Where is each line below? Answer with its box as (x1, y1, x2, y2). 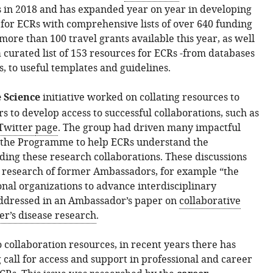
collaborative (179, 194, 241, 208)
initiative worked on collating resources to (40, 90, 239, 105)
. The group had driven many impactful (57, 121, 241, 135)
